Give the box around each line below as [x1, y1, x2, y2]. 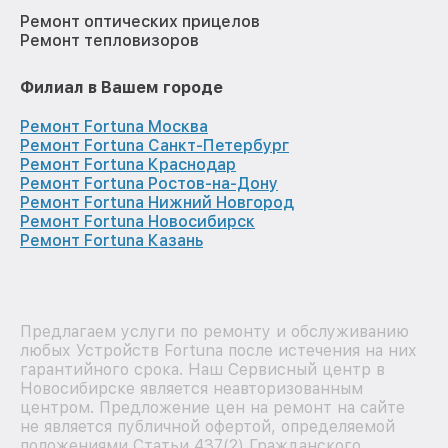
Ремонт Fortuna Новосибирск [20, 212, 255, 232]
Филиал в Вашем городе [20, 78, 223, 98]
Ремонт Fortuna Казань [20, 231, 203, 251]
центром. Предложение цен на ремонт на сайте [20, 398, 405, 418]
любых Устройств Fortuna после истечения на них [20, 341, 417, 361]
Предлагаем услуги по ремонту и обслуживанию [20, 322, 409, 342]
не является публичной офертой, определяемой [20, 417, 395, 437]
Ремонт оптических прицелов [20, 12, 260, 32]
